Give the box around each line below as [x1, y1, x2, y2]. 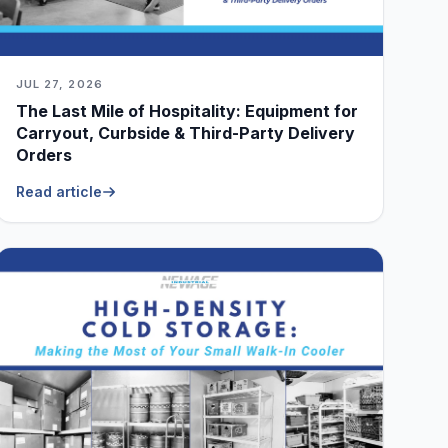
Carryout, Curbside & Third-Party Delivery [15, 123, 355, 144]
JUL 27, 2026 [15, 77, 103, 92]
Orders [15, 145, 72, 166]
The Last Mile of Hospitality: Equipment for [15, 101, 358, 122]
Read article [15, 183, 102, 201]
